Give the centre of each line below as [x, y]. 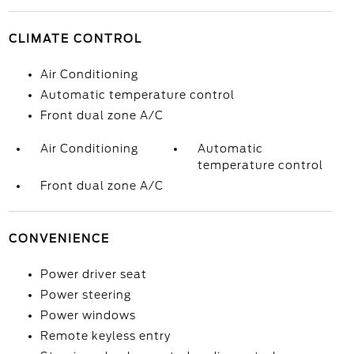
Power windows [88, 315]
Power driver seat [93, 274]
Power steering [85, 295]
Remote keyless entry [105, 336]
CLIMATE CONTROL [75, 39]
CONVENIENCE [59, 239]
